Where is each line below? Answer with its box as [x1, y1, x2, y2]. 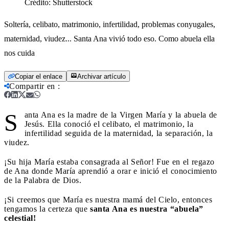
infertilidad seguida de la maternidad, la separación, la [24, 128, 213, 138]
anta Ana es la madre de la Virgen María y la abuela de [24, 110, 217, 119]
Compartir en [9, 81, 55, 90]
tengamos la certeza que [4, 204, 90, 213]
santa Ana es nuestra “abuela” [90, 204, 203, 213]
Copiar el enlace [15, 72, 62, 80]
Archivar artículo [77, 72, 126, 80]
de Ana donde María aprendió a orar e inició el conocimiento [4, 166, 217, 175]
